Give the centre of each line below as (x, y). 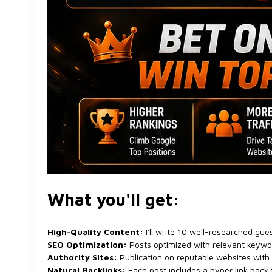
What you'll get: (114, 199)
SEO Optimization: (87, 244)
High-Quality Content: (95, 231)
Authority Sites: (82, 257)
